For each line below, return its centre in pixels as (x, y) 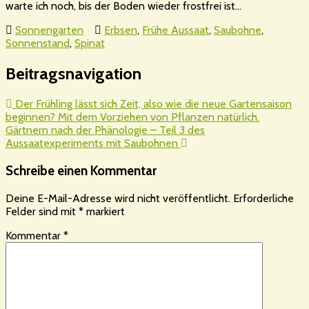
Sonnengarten (49, 30)
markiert (104, 211)
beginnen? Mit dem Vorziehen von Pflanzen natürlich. (132, 117)
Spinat (90, 43)
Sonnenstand (38, 43)
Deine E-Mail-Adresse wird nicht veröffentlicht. (118, 198)
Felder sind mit (42, 211)
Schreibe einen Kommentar (81, 170)
